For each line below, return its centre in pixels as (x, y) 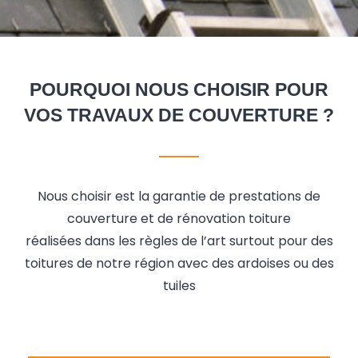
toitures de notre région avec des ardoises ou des (179, 264)
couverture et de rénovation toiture (179, 219)
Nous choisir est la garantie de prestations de (179, 197)
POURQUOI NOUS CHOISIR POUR (179, 90)
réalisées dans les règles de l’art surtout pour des (179, 241)
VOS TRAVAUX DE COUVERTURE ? (179, 115)
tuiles (179, 286)
